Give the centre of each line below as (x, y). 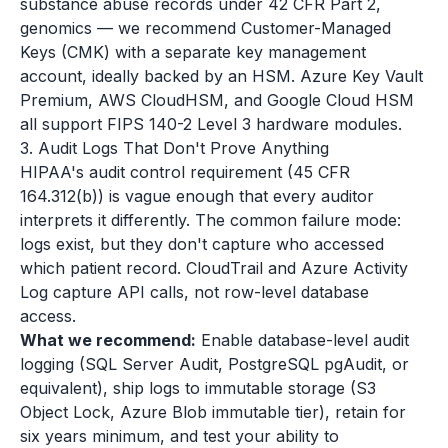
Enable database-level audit (302, 340)
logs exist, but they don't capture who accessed (202, 244)
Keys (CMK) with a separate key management (193, 52)
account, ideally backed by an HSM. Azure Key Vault (221, 76)
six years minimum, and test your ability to (179, 436)
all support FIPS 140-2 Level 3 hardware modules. (211, 124)
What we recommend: (108, 340)
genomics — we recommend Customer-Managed (205, 28)
